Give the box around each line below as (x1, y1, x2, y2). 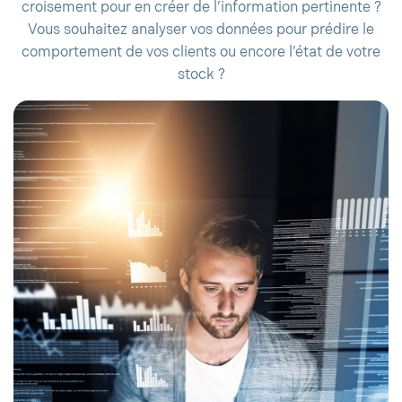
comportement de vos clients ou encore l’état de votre (22, 44, 380, 61)
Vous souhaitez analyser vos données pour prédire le (28, 22, 374, 39)
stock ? (177, 66, 225, 83)
